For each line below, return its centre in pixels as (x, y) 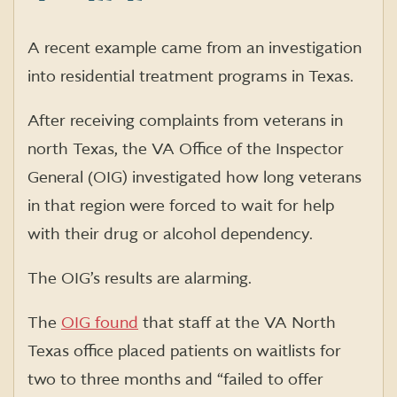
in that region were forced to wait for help (181, 206)
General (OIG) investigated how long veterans (195, 177)
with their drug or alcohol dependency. (170, 234)
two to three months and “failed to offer (175, 379)
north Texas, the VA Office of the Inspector (186, 149)
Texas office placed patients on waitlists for (184, 351)
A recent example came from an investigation (195, 48)
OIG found (100, 323)
